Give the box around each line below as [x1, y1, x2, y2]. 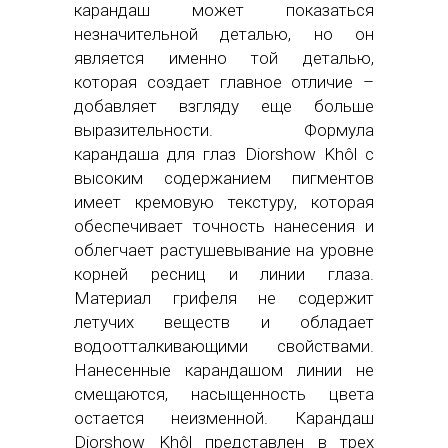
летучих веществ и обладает [74, 311, 374, 332]
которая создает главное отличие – [74, 71, 374, 92]
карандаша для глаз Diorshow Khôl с [74, 143, 374, 164]
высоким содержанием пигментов [74, 167, 374, 188]
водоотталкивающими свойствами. [74, 335, 374, 356]
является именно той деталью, [74, 47, 374, 68]
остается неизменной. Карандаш [74, 407, 374, 428]
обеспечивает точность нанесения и [74, 215, 374, 236]
